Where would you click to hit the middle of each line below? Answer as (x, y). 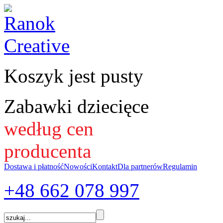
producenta (48, 151)
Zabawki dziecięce (76, 106)
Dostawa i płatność (34, 167)
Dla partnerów (140, 167)
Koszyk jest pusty (74, 76)
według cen (49, 129)
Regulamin (180, 167)
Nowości (78, 167)
